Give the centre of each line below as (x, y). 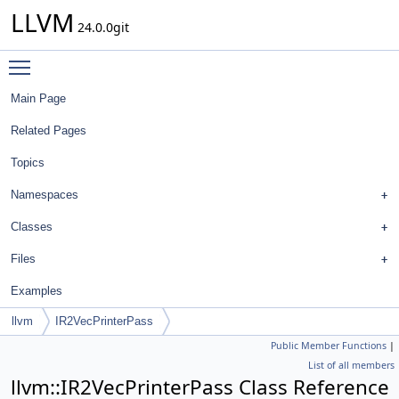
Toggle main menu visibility (122, 59)
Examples (37, 291)
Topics (28, 163)
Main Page (38, 98)
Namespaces (45, 195)
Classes (32, 227)
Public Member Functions (329, 346)
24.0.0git (102, 27)
